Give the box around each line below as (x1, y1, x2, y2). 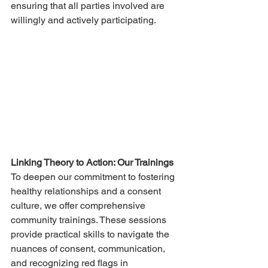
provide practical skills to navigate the (11, 228, 172, 240)
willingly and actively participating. (11, 14, 156, 26)
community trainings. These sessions (11, 214, 169, 226)
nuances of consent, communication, (11, 242, 167, 254)
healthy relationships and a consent (11, 185, 163, 197)
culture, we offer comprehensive (11, 199, 148, 211)
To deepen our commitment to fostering (11, 170, 177, 182)
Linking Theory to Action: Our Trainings (11, 156, 173, 168)
